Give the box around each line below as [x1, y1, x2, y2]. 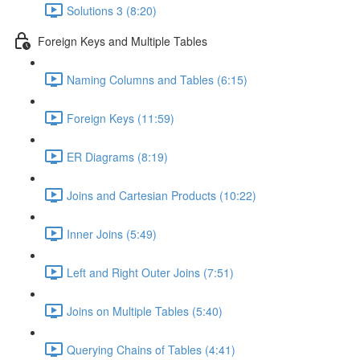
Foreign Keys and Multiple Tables [38, 32, 207, 49]
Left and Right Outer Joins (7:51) [67, 264, 234, 280]
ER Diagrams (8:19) [67, 148, 168, 165]
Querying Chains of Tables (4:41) [67, 341, 235, 358]
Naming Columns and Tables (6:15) [67, 71, 247, 88]
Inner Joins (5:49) [67, 225, 157, 242]
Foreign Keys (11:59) [67, 109, 174, 126]
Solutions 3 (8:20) [67, 2, 157, 18]
